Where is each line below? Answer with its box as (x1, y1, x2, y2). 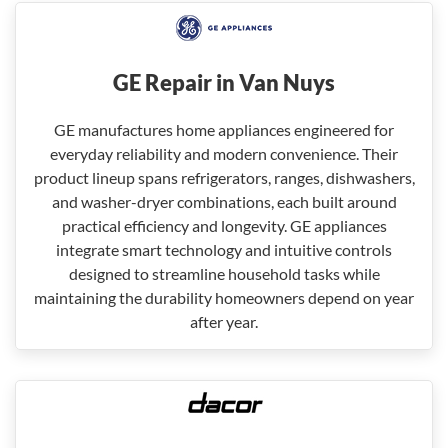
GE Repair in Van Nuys (113, 69, 335, 96)
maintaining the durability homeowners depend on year (34, 288, 414, 307)
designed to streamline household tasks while (68, 264, 380, 283)
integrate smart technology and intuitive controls (56, 240, 392, 259)
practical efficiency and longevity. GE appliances (61, 216, 387, 235)
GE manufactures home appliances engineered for (54, 120, 394, 139)
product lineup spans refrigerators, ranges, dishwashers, (33, 168, 415, 187)
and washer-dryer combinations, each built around (51, 192, 397, 211)
